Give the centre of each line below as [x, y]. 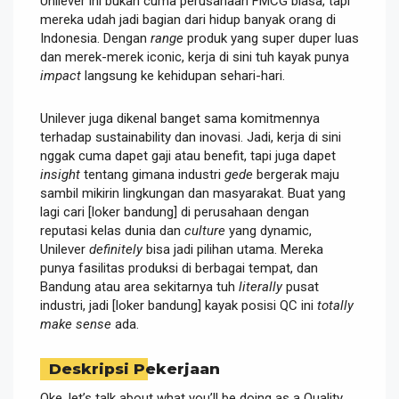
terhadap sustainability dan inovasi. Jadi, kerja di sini [191, 137]
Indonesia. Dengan [95, 38]
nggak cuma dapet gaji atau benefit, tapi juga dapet [188, 155]
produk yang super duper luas [271, 38]
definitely [116, 249]
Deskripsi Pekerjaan [134, 368]
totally [335, 305]
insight [60, 174]
